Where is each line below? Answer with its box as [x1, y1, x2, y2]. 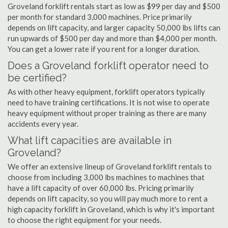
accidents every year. [8, 119, 78, 128]
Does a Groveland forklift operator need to [8, 60, 209, 72]
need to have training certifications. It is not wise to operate [8, 98, 210, 107]
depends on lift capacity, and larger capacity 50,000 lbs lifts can [8, 23, 220, 32]
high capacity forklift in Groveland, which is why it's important [8, 205, 215, 214]
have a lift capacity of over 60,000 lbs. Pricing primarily [8, 183, 194, 192]
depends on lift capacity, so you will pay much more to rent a [8, 194, 208, 203]
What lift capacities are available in [8, 134, 172, 147]
